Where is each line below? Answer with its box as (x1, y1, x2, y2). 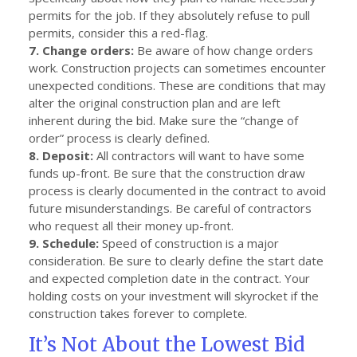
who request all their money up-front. (29, 218, 233, 233)
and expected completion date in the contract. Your (29, 270, 310, 286)
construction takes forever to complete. (29, 305, 247, 321)
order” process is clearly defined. (29, 130, 210, 146)
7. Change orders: (29, 42, 134, 58)
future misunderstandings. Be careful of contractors (29, 200, 312, 216)
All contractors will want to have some (93, 147, 304, 163)
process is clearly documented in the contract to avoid (29, 182, 326, 198)
